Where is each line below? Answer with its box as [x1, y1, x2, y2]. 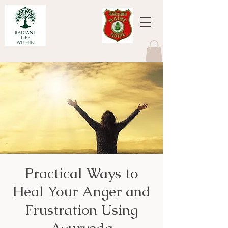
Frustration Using [25, 200, 138, 219]
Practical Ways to [25, 163, 138, 182]
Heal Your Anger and [12, 182, 151, 201]
